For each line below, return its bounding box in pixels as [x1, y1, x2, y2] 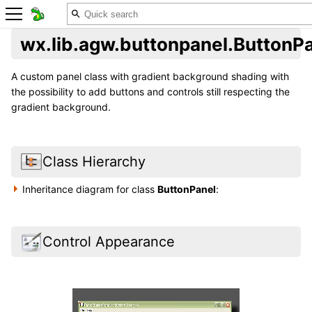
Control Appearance [42, 233, 175, 250]
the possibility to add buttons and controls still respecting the [11, 86, 290, 98]
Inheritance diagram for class [22, 182, 158, 195]
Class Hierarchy [42, 153, 146, 171]
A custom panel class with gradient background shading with [11, 70, 289, 83]
